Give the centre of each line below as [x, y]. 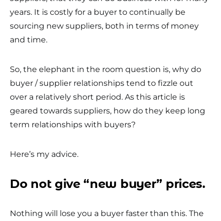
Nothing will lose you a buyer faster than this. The [107, 213]
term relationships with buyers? [73, 125]
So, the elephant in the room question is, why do [106, 69]
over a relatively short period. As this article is [97, 97]
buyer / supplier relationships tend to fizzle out [102, 83]
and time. [29, 40]
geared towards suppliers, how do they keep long [108, 111]
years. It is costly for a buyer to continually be [98, 12]
